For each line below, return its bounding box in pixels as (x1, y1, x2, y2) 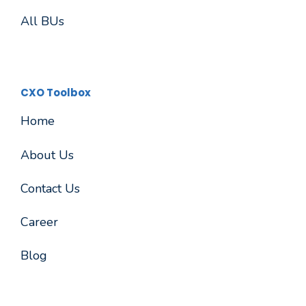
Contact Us (20, 180, 80, 197)
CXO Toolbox (20, 85, 91, 100)
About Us (20, 146, 74, 163)
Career (20, 213, 58, 230)
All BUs (20, 13, 64, 30)
